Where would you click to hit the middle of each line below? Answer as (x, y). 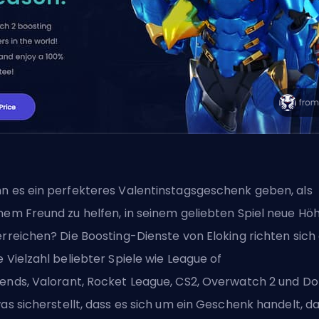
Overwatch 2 (239, 282)
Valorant (57, 282)
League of (194, 259)
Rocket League (129, 282)
